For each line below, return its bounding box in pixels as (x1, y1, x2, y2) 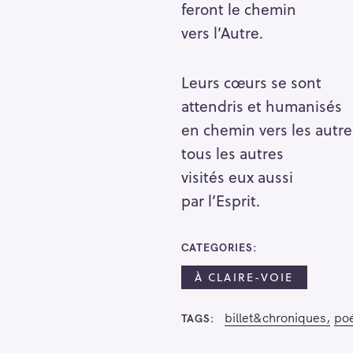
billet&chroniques (225, 310, 327, 326)
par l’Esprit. (180, 188, 260, 211)
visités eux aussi (180, 165, 293, 188)
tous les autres (180, 141, 284, 164)
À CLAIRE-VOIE (195, 269, 294, 286)
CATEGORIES (180, 240, 253, 255)
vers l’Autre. (180, 21, 263, 44)
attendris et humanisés (180, 94, 342, 117)
